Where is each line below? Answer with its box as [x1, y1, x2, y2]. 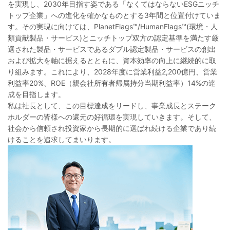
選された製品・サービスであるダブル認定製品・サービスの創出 [8, 44, 216, 53]
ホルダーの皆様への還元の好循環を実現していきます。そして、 [8, 112, 216, 121]
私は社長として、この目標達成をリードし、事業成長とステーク [8, 101, 216, 110]
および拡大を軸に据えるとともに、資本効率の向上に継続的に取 [8, 55, 216, 65]
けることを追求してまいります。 [8, 135, 116, 144]
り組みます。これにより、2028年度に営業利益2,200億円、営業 [8, 67, 217, 76]
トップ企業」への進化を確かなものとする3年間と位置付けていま [8, 10, 221, 20]
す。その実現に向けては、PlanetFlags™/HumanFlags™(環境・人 [8, 22, 218, 31]
